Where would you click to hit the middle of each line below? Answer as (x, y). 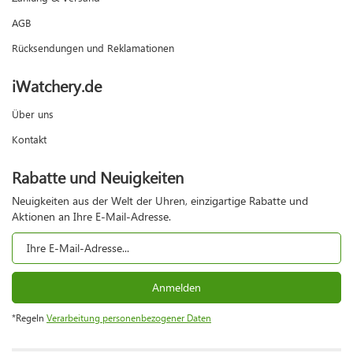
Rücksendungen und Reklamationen (93, 47)
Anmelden (176, 287)
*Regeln (29, 318)
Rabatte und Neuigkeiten (98, 176)
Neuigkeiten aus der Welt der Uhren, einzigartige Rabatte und (160, 200)
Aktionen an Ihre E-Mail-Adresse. (91, 216)
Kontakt (29, 139)
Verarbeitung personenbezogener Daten (129, 318)
